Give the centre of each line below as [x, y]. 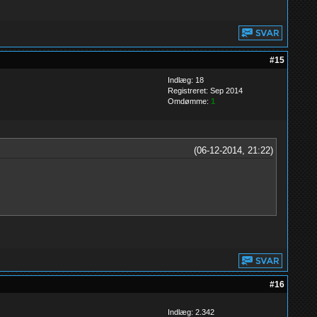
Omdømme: [189, 101]
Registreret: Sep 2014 [205, 91]
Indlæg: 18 [185, 80]
